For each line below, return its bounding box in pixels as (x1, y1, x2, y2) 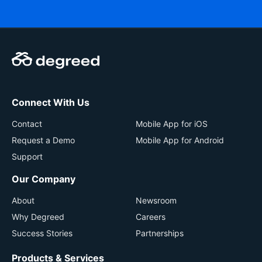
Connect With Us (12, 96, 89, 108)
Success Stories (12, 227, 73, 238)
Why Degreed (12, 211, 64, 222)
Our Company (12, 173, 75, 185)
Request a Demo (12, 135, 75, 145)
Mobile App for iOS (136, 118, 208, 129)
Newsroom (136, 195, 177, 205)
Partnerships (136, 227, 184, 238)
